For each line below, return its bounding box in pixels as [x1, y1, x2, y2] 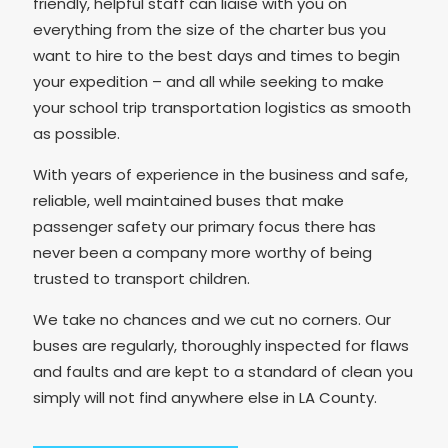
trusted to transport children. [33, 267, 250, 289]
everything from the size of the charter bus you [33, 18, 386, 40]
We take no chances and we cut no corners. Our [33, 308, 391, 330]
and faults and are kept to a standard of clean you [33, 360, 413, 382]
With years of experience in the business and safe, [33, 163, 408, 185]
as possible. [33, 122, 120, 144]
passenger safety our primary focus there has [33, 215, 376, 237]
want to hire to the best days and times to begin [33, 44, 400, 66]
